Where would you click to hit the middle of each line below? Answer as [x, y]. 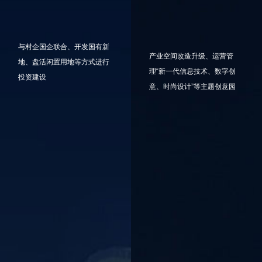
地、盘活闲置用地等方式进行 [64, 62]
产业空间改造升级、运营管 [192, 56]
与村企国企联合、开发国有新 [64, 47]
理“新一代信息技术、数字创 [193, 72]
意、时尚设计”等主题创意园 [193, 87]
